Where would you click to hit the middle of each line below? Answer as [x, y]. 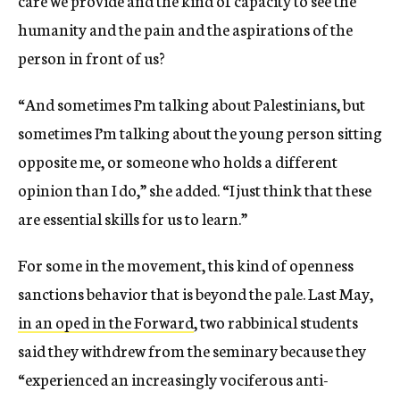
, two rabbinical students [276, 321]
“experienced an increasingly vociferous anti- [173, 378]
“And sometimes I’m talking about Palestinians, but [192, 103]
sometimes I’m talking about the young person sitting [200, 132]
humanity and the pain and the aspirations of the [185, 28]
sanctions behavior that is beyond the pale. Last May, [196, 292]
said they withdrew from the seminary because [177, 350]
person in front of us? [93, 57]
